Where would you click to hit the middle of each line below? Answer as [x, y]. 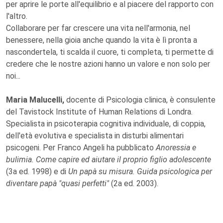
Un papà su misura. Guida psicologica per [140, 171]
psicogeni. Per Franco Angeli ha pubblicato [81, 148]
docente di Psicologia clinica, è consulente [140, 100]
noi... [13, 76]
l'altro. [17, 16]
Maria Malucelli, [35, 100]
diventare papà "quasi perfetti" [58, 183]
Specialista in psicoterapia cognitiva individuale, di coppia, [106, 124]
